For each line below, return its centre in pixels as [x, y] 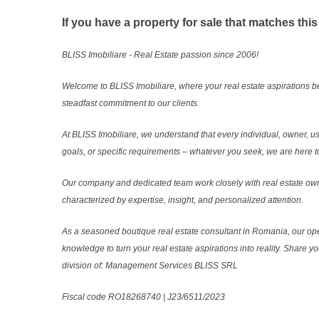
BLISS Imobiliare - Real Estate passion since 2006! [160, 54]
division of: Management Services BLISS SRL [151, 265]
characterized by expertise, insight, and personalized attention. [183, 200]
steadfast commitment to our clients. [131, 103]
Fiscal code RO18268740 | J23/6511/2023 [143, 297]
